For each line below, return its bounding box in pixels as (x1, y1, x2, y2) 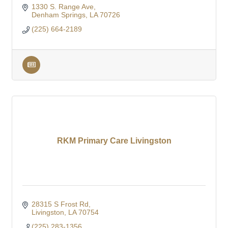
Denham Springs (31, 10, 85, 19)
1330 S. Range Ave (31, 2, 94, 11)
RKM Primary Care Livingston (56, 136, 172, 145)
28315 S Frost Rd (31, 199, 89, 208)
